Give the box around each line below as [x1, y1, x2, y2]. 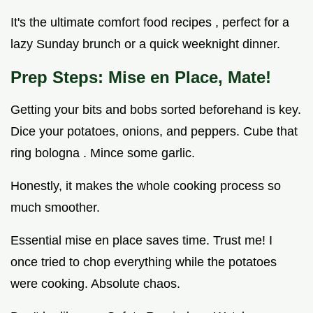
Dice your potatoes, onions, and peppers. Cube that [10, 124, 298, 139]
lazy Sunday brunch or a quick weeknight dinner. [10, 37, 280, 52]
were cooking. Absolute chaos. [10, 277, 180, 291]
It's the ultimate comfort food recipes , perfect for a [10, 15, 289, 30]
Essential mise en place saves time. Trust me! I [10, 233, 272, 248]
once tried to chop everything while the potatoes [10, 255, 277, 270]
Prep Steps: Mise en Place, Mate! [10, 68, 271, 87]
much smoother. [10, 201, 100, 215]
